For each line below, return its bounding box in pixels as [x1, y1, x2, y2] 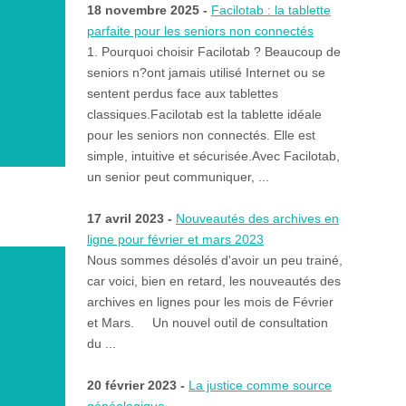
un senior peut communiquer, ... [86, 169, 269, 185]
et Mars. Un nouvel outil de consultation [86, 315, 328, 331]
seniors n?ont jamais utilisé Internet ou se [86, 65, 325, 81]
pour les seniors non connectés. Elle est [86, 128, 315, 143]
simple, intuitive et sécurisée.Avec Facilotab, [86, 149, 340, 164]
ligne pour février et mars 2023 [86, 232, 264, 247]
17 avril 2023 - [86, 211, 176, 227]
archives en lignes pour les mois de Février [86, 295, 333, 310]
